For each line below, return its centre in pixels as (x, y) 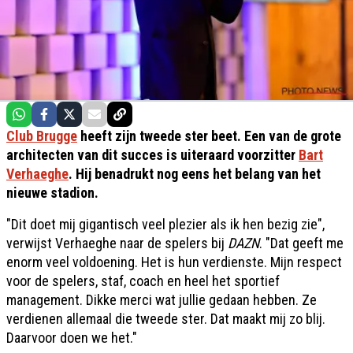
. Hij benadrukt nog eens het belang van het (195, 173)
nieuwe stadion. (52, 192)
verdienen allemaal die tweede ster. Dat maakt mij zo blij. (166, 318)
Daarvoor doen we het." (72, 337)
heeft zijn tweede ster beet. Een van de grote (209, 136)
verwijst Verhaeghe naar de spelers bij (117, 243)
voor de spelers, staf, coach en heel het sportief (143, 281)
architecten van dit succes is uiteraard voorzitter (152, 154)
